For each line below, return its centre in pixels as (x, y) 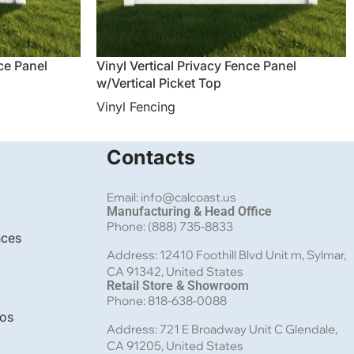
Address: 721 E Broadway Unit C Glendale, (222, 329)
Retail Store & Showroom (177, 286)
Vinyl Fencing (136, 107)
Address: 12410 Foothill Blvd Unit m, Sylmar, (226, 255)
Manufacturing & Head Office (189, 211)
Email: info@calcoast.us (171, 197)
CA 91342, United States (175, 271)
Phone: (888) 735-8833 (169, 226)
